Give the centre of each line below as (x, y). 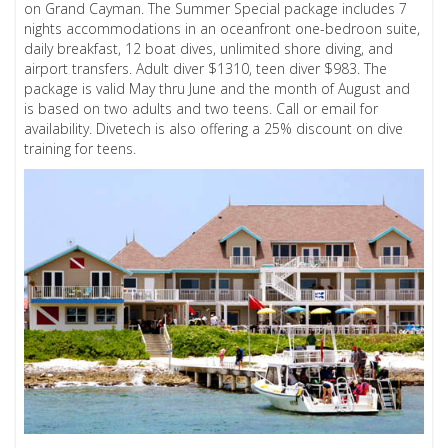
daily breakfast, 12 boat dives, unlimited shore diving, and (209, 48)
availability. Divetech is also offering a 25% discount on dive (214, 128)
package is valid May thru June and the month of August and (217, 88)
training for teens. (80, 148)
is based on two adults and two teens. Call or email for (201, 108)
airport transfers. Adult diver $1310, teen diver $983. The (206, 68)
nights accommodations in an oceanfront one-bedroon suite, (222, 28)
